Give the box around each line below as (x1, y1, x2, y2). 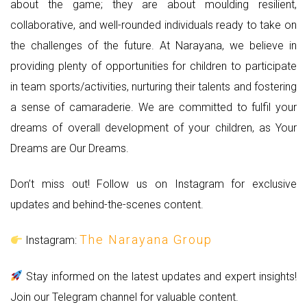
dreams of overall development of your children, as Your (10, 121, 297, 134)
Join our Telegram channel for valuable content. (10, 290, 238, 304)
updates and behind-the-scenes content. (10, 197, 204, 211)
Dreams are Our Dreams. (10, 141, 129, 155)
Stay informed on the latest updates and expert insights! (23, 269, 297, 283)
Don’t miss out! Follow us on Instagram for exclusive (10, 177, 297, 191)
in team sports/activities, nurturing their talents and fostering (10, 79, 297, 93)
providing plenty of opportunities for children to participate (10, 59, 297, 73)
